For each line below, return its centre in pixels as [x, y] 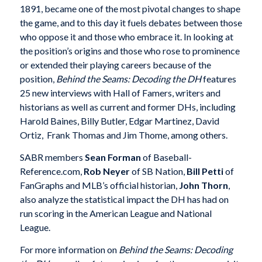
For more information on [69, 249]
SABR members [52, 157]
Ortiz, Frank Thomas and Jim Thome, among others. [123, 135]
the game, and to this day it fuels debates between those [131, 23]
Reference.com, [51, 171]
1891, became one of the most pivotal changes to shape [130, 9]
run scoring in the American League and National [116, 213]
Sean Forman [113, 157]
